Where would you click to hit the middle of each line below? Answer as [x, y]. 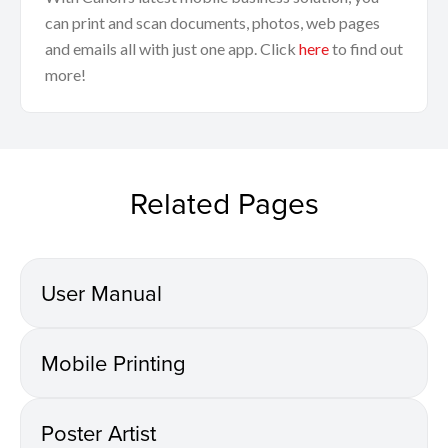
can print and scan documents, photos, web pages [212, 22]
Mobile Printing [113, 362]
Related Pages [224, 202]
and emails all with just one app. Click [172, 48]
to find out [366, 48]
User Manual [101, 292]
